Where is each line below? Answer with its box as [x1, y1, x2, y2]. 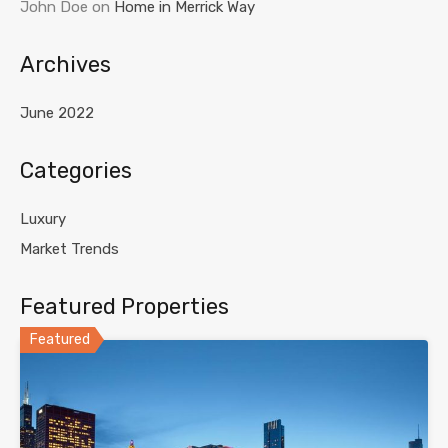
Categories [20, 157, 132, 185]
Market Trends [20, 240, 119, 259]
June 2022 [20, 104, 94, 123]
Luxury [20, 210, 66, 229]
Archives [20, 51, 111, 79]
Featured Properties [20, 293, 229, 321]
